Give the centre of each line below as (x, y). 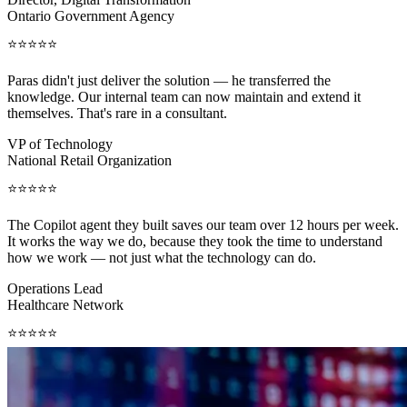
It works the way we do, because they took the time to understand (195, 242)
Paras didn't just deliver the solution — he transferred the (169, 81)
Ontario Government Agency (91, 16)
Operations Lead (55, 289)
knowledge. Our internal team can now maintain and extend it (184, 97)
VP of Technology (60, 144)
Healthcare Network (65, 305)
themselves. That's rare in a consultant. (117, 114)
